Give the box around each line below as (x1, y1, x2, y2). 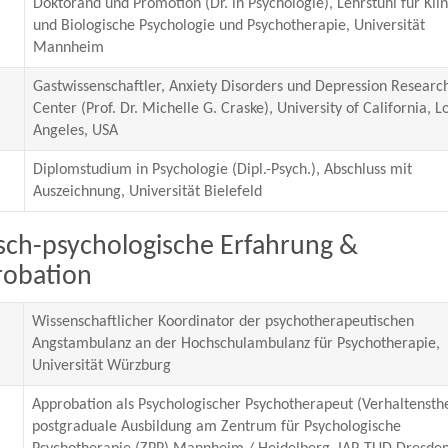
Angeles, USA (32, 123, 118, 139)
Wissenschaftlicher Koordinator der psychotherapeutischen (31, 314, 414, 330)
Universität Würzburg (31, 358, 171, 374)
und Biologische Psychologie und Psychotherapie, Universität (32, 18, 425, 34)
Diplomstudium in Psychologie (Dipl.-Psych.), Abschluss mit (32, 162, 412, 178)
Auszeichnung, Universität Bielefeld (32, 184, 262, 200)
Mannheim (32, 40, 104, 56)
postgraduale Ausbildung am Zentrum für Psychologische (31, 419, 401, 435)
